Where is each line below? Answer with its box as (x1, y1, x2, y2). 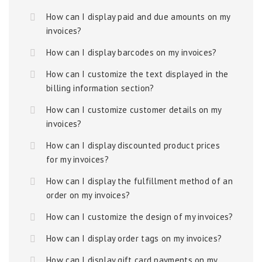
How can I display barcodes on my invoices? (46, 47, 217, 58)
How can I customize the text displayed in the (46, 68, 229, 80)
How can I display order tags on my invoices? (46, 233, 222, 244)
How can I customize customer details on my (46, 104, 222, 115)
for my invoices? (46, 154, 109, 165)
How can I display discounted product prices (46, 140, 220, 151)
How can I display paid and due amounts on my (46, 11, 230, 22)
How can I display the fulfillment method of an (46, 175, 233, 187)
